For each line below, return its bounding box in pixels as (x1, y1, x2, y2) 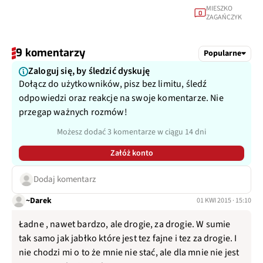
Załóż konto (110, 147, 153, 159)
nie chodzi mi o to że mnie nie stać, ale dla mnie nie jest (19, 246, 240, 259)
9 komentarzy (16, 46, 85, 60)
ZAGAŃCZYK (206, 12, 242, 22)
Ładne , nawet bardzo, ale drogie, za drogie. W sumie (19, 218, 231, 231)
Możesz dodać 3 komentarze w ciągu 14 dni (57, 126, 206, 138)
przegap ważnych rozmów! (19, 106, 127, 119)
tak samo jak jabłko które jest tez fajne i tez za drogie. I (19, 232, 237, 245)
